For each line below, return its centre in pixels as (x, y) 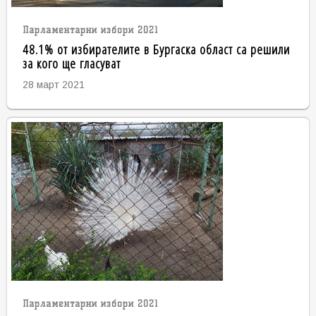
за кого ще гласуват (71, 63)
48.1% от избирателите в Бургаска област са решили (156, 49)
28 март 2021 (53, 85)
